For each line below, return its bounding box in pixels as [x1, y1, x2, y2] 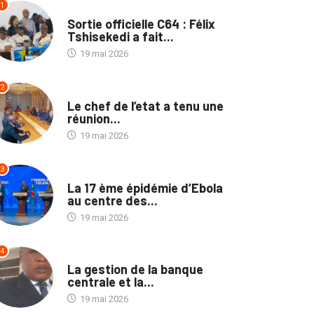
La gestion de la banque [67, 261, 203, 278]
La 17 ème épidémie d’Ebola [67, 179, 223, 196]
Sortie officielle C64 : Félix [67, 15, 215, 32]
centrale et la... [67, 274, 154, 290]
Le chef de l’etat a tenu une [67, 97, 224, 114]
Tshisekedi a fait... [67, 28, 174, 44]
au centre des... [67, 192, 158, 208]
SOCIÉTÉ [67, 251, 102, 261]
